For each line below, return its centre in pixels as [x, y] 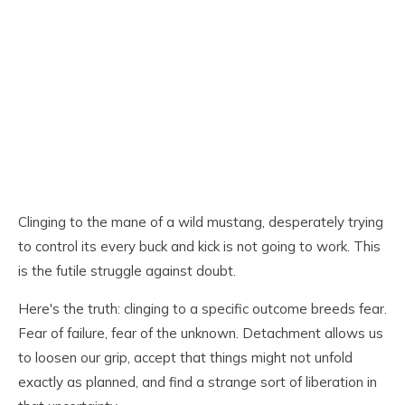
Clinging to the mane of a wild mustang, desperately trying [201, 222]
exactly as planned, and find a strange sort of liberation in [198, 382]
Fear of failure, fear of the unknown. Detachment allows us [201, 334]
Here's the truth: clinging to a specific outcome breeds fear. [202, 309]
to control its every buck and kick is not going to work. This [199, 247]
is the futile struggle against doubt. [127, 271]
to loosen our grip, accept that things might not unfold [185, 358]
